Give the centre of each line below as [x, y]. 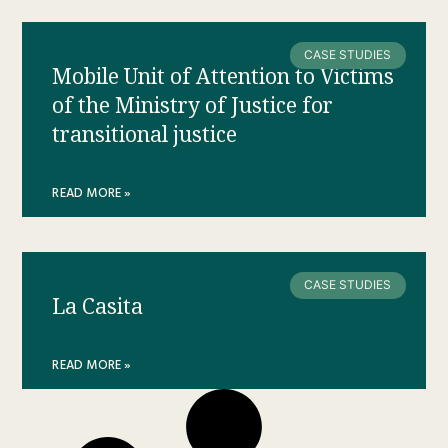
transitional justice [145, 135]
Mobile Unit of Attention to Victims [223, 77]
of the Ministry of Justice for [193, 106]
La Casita [98, 307]
